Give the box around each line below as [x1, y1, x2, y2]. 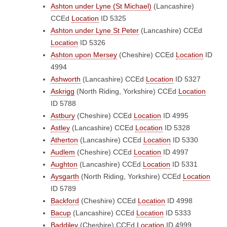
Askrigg [51, 87, 74, 95]
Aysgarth [51, 172, 79, 180]
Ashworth [51, 75, 81, 83]
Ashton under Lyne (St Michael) [51, 2, 152, 10]
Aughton [51, 160, 78, 168]
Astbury [51, 111, 75, 120]
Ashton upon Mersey [51, 51, 117, 59]
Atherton [51, 136, 78, 144]
